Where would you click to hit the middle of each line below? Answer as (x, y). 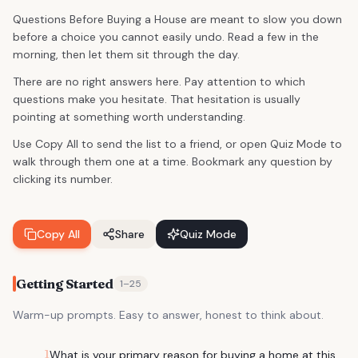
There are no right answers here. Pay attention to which (159, 82)
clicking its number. (63, 179)
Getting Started (65, 284)
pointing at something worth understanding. (129, 117)
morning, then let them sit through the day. (126, 54)
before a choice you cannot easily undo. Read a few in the (166, 37)
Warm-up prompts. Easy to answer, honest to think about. (168, 315)
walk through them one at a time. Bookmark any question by (173, 161)
